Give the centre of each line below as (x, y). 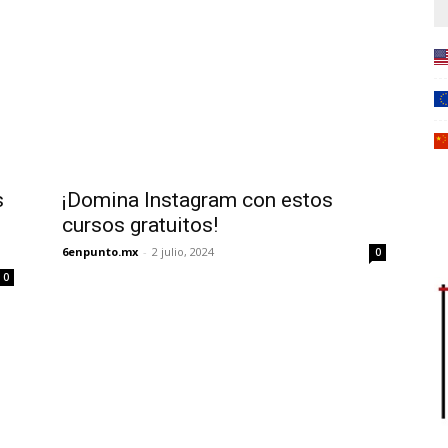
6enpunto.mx (100, 251)
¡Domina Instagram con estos (197, 200)
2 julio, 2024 (183, 251)
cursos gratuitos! (140, 225)
